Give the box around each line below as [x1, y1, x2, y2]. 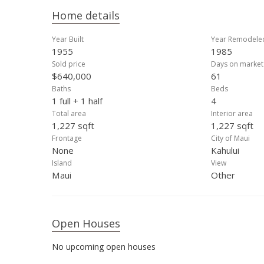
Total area [52, 108, 86, 118]
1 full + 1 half [52, 95, 103, 107]
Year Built [52, 34, 84, 44]
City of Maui [211, 133, 250, 143]
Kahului [211, 144, 239, 156]
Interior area [211, 108, 253, 118]
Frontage [52, 133, 82, 143]
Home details [52, 8, 120, 22]
